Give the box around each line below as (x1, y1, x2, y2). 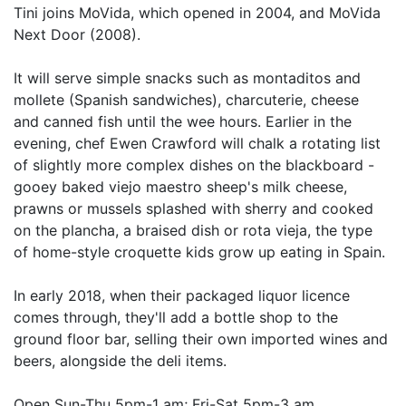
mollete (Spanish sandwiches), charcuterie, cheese (14, 91, 359, 110)
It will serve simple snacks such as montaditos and (14, 69, 361, 88)
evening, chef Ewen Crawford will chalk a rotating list (14, 134, 381, 153)
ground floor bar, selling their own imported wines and (14, 330, 388, 349)
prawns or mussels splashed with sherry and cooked (14, 199, 373, 218)
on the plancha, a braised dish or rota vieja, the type (14, 221, 372, 240)
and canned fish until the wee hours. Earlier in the (14, 112, 352, 131)
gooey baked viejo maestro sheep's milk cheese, (14, 178, 347, 197)
